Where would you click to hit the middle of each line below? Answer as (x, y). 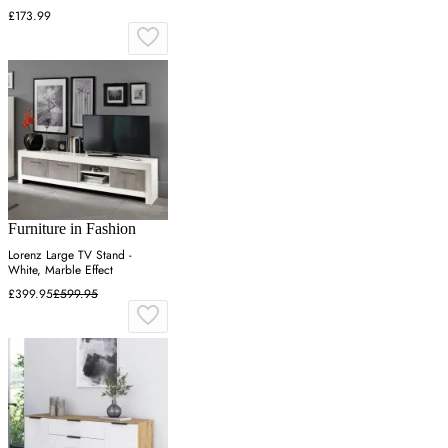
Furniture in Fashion (72, 229)
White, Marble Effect (60, 270)
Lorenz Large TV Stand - (70, 255)
